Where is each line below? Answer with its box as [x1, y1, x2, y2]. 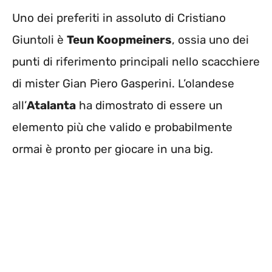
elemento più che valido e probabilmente [12, 120, 233, 134]
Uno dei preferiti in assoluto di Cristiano [12, 10, 226, 25]
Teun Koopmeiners [67, 32, 172, 47]
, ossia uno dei [172, 32, 249, 47]
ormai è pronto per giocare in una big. [12, 141, 213, 156]
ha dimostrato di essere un [76, 98, 223, 112]
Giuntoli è [12, 32, 67, 47]
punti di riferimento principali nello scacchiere [12, 54, 260, 69]
